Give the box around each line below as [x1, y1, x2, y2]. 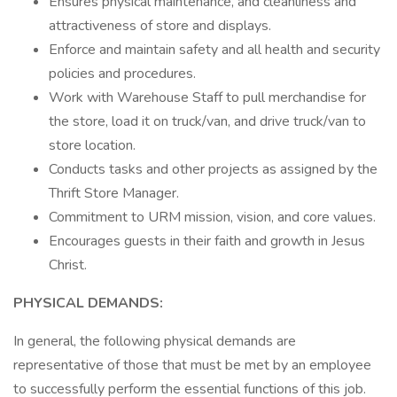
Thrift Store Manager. [49, 183, 179, 203]
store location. [49, 136, 136, 155]
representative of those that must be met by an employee [13, 355, 371, 375]
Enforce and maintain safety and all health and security [49, 40, 380, 59]
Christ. [49, 255, 87, 275]
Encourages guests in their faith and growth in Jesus [49, 231, 365, 251]
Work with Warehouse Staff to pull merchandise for [49, 88, 366, 107]
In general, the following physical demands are [13, 331, 296, 351]
